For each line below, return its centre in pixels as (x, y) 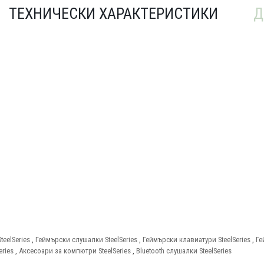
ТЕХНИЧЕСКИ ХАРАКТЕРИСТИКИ (113, 13)
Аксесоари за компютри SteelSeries (75, 250)
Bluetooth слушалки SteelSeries (184, 250)
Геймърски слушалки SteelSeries (86, 239)
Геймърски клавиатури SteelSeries (197, 239)
